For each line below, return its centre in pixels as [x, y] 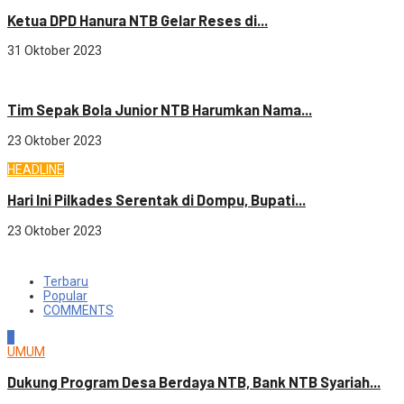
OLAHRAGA [41, 80]
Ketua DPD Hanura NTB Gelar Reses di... [138, 20]
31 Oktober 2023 [55, 51]
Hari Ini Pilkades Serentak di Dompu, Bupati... [156, 200]
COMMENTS [78, 310]
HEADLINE [36, 169]
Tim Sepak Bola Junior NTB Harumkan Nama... [160, 110]
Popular [65, 295]
